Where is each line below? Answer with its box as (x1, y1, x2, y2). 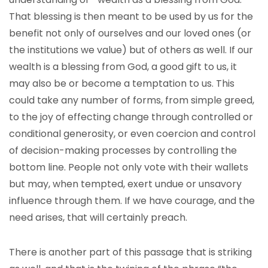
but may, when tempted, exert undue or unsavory (9, 177, 242, 191)
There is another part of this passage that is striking (9, 245, 252, 259)
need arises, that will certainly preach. (9, 211, 187, 224)
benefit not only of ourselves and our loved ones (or (9, 26, 251, 40)
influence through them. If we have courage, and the (9, 194, 255, 208)
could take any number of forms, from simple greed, (9, 93, 254, 107)
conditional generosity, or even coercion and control (9, 127, 255, 141)
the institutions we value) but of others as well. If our (9, 43, 253, 57)
